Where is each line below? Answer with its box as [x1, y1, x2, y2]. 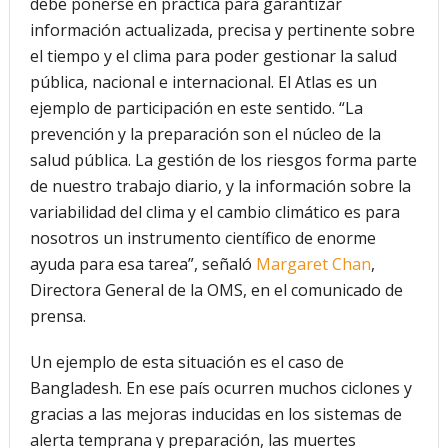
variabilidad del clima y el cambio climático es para [29, 200, 400, 223]
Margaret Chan [255, 252, 371, 275]
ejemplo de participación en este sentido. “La [29, 96, 363, 119]
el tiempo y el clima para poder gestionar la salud [29, 44, 397, 67]
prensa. [29, 304, 86, 327]
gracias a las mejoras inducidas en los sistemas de [29, 402, 402, 425]
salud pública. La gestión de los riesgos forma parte [29, 148, 417, 171]
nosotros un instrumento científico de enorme [29, 226, 376, 249]
